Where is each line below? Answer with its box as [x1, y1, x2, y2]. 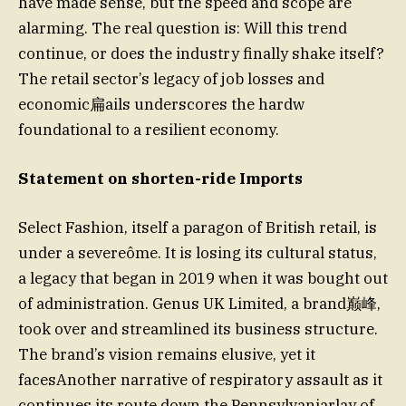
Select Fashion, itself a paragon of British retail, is [18, 217, 377, 238]
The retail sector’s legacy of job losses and [18, 69, 324, 90]
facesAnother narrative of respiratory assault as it [18, 370, 382, 391]
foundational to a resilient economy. [18, 120, 279, 140]
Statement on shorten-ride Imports [18, 169, 303, 189]
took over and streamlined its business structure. [18, 319, 378, 340]
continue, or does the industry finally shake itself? [18, 43, 384, 64]
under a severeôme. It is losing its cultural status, [18, 243, 377, 264]
